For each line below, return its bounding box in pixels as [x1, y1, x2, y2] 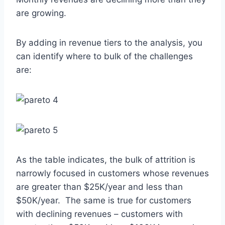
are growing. [16, 8, 66, 19]
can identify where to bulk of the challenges [16, 51, 193, 62]
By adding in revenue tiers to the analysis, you [16, 38, 202, 48]
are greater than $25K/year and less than [16, 182, 183, 192]
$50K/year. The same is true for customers [16, 195, 191, 206]
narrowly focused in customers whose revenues [16, 168, 209, 179]
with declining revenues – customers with [16, 209, 183, 219]
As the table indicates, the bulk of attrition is [16, 155, 195, 165]
